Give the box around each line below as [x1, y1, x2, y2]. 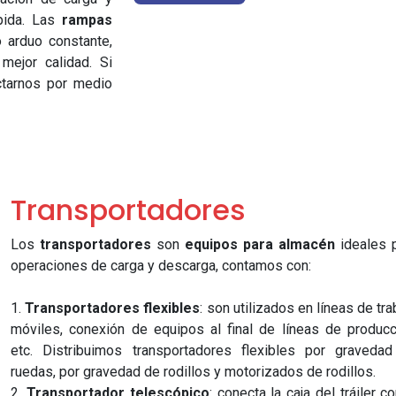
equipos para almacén [185, 236, 336, 253]
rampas [61, 11, 112, 28]
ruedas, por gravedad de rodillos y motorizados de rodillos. [11, 363, 377, 380]
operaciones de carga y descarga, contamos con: [11, 257, 312, 274]
